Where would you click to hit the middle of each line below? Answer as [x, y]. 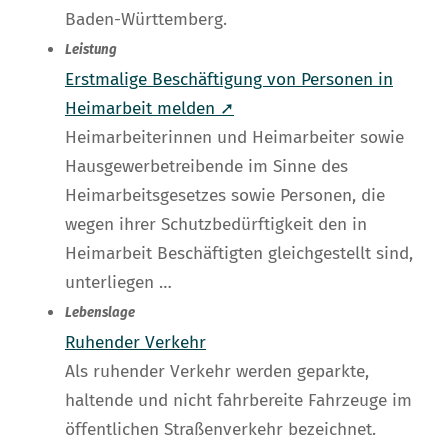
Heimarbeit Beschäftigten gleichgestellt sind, [239, 254]
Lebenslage [100, 313]
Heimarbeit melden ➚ [149, 109]
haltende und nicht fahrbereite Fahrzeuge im [238, 401]
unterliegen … [118, 283]
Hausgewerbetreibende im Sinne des [206, 167]
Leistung [91, 50]
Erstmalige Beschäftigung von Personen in [229, 80]
